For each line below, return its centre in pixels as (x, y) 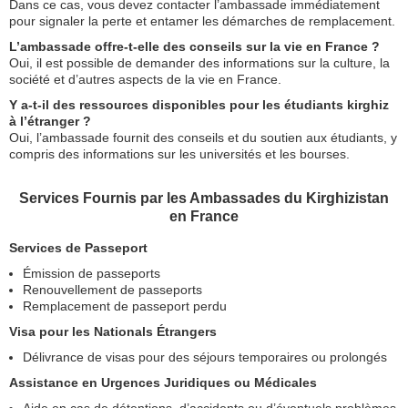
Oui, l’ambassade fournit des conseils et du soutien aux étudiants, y (203, 138)
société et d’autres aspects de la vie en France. (145, 80)
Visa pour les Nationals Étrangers (113, 332)
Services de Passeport (78, 248)
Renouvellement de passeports (112, 290)
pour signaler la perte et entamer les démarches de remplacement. (202, 21)
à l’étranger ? (50, 122)
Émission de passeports (92, 274)
